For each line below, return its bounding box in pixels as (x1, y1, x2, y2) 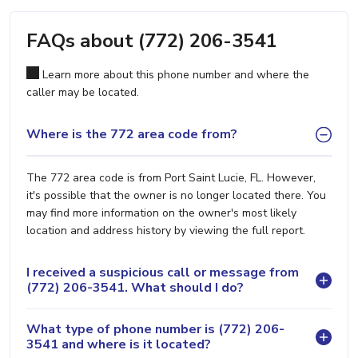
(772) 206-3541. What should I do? (26, 278, 244, 296)
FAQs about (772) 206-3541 (26, 27, 276, 54)
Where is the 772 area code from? (26, 125, 237, 144)
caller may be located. (26, 84, 139, 100)
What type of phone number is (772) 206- (26, 320, 284, 338)
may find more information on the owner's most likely (26, 205, 296, 221)
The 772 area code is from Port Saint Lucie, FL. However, (26, 169, 316, 185)
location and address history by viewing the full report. (26, 222, 305, 238)
